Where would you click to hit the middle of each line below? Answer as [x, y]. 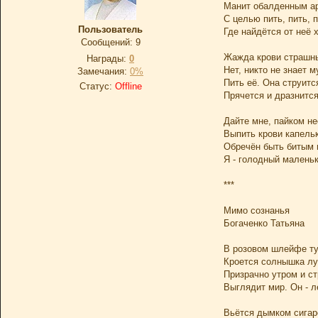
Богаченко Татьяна [264, 223]
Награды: [108, 59]
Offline [128, 86]
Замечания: [104, 71]
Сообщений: [108, 42]
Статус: [97, 86]
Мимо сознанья [257, 210]
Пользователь [110, 29]
